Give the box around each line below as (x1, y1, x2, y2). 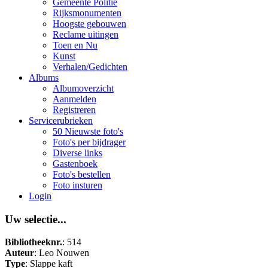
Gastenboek (53, 159, 98, 169)
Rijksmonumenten (53, 8, 121, 18)
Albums (29, 72, 59, 83)
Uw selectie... (5, 212, 66, 226)
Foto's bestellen (53, 169, 111, 179)
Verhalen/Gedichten (53, 62, 127, 72)
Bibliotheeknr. (5, 237, 62, 248)
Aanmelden (53, 94, 96, 104)
